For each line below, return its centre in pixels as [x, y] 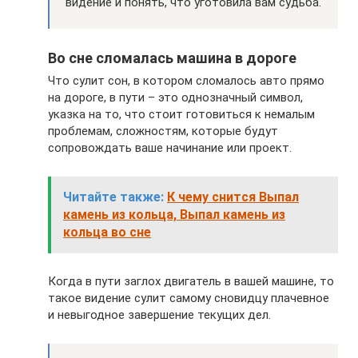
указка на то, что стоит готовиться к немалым [181, 115]
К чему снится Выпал [233, 197]
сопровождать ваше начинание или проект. [170, 148]
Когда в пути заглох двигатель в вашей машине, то [191, 282]
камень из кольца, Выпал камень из [174, 215]
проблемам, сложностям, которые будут [163, 131]
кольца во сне [107, 233]
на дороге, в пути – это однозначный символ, [175, 98]
